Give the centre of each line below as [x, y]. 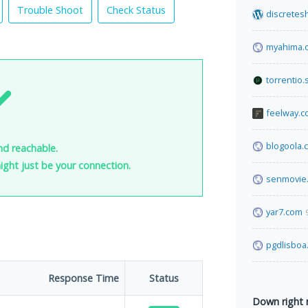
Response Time [84, 278]
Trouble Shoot [50, 10]
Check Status [136, 10]
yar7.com [284, 212]
